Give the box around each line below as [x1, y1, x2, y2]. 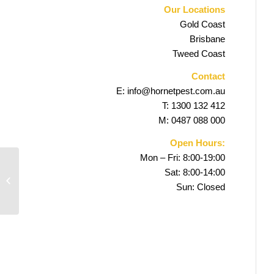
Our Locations [164, 4, 225, 15]
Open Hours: [170, 137, 225, 148]
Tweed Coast [172, 48, 225, 59]
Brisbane [190, 34, 225, 44]
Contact [191, 70, 225, 81]
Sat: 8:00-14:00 [165, 166, 225, 177]
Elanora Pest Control [21, 176, 95, 185]
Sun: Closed [176, 181, 225, 192]
